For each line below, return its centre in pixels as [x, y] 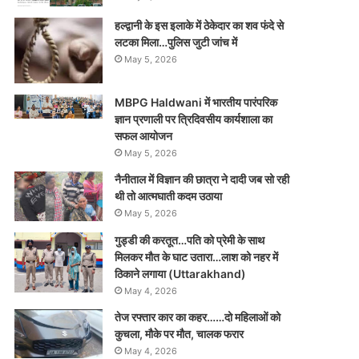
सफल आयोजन [143, 136]
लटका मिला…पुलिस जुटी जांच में [175, 42]
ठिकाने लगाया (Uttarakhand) [180, 274]
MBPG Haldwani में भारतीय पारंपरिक [196, 103]
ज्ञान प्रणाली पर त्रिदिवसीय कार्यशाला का [193, 119]
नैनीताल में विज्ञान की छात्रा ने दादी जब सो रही [202, 179]
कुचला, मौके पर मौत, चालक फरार [179, 334]
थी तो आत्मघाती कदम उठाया [168, 196]
